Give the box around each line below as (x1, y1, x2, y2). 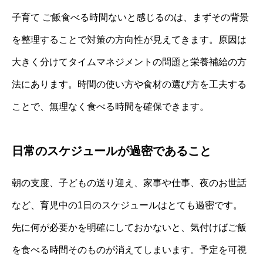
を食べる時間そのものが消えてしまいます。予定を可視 (12, 244, 247, 255)
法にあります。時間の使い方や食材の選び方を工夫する (12, 79, 247, 89)
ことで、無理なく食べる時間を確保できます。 (12, 101, 209, 112)
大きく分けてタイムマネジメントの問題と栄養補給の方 (12, 56, 247, 67)
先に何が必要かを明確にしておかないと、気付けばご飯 (12, 222, 247, 232)
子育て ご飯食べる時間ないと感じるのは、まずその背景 (12, 12, 249, 22)
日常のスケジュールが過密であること (12, 144, 211, 157)
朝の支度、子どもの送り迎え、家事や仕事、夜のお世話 (12, 177, 247, 188)
